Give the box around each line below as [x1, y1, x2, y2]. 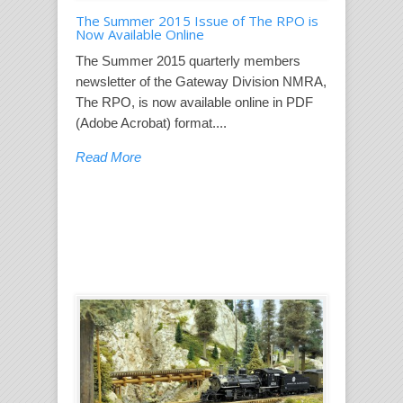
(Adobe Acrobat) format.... [76, 115, 227, 131]
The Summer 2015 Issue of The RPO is [76, 12, 318, 31]
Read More [76, 149, 141, 166]
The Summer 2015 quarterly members [76, 53, 300, 69]
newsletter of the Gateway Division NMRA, [76, 74, 327, 90]
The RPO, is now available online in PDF [76, 94, 313, 111]
